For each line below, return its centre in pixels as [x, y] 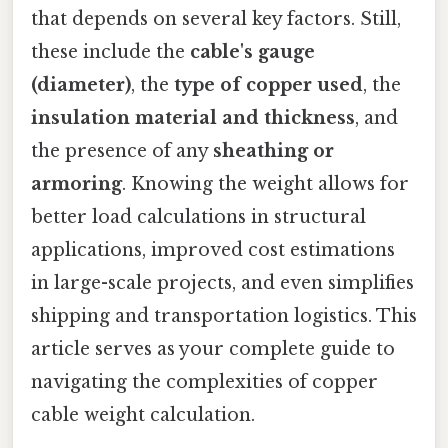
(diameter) [81, 85]
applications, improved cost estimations [213, 250]
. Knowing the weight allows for [265, 184]
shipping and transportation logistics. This [224, 316]
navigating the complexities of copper [204, 382]
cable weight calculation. [143, 415]
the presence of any [122, 151]
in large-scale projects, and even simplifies [222, 283]
